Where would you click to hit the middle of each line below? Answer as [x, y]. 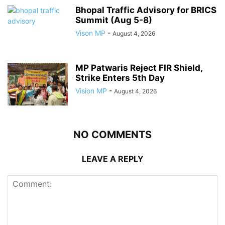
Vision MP [91, 90]
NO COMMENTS [113, 134]
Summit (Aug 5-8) [114, 20]
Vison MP [90, 33]
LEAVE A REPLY [113, 158]
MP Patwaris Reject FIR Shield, [139, 68]
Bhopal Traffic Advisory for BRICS [146, 10]
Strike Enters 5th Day [120, 78]
